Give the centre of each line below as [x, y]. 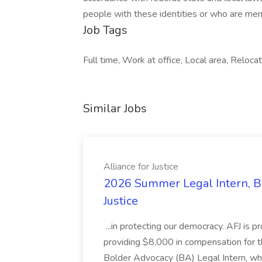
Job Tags [105, 30]
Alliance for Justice [141, 167]
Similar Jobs [115, 108]
